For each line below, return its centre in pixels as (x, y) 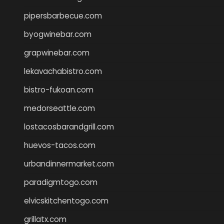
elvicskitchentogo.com (66, 200)
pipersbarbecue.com (63, 15)
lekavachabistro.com (63, 71)
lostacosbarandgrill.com (69, 126)
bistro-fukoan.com (59, 89)
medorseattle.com (59, 108)
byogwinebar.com (58, 34)
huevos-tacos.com (60, 145)
